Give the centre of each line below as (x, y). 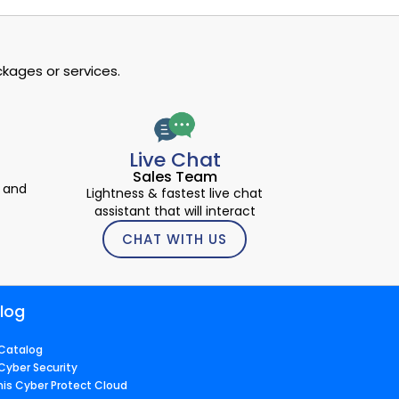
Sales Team (175, 177)
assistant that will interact (175, 212)
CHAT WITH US (175, 240)
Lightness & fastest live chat (175, 194)
